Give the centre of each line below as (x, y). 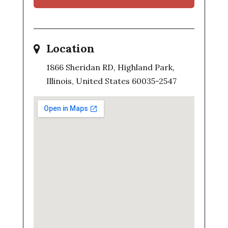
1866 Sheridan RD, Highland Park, (110, 67)
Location (70, 48)
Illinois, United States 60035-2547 (111, 81)
